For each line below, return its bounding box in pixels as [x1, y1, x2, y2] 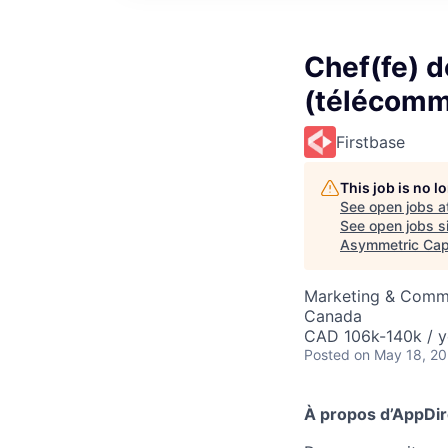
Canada [304, 306, 362, 326]
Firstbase [336, 132, 405, 152]
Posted [304, 346, 350, 363]
